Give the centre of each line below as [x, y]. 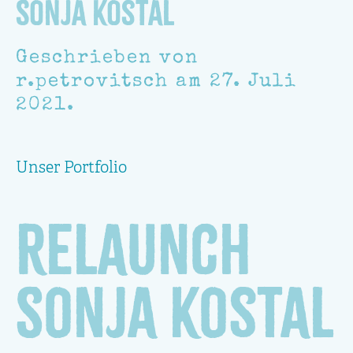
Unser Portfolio [71, 169]
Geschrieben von [107, 59]
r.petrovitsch [92, 82]
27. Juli [253, 82]
